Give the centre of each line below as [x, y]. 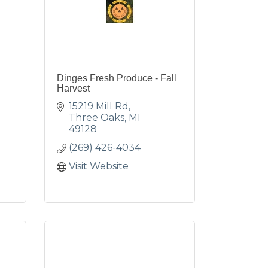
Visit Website [98, 166]
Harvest [73, 88]
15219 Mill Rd [98, 106]
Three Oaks [96, 118]
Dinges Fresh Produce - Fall [116, 78]
